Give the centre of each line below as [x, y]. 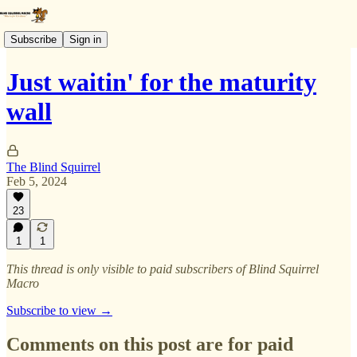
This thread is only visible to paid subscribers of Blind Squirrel [163, 269]
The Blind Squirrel [53, 167]
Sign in [85, 39]
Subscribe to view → [59, 310]
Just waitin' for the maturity [161, 82]
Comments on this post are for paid [150, 344]
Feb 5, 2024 [37, 181]
